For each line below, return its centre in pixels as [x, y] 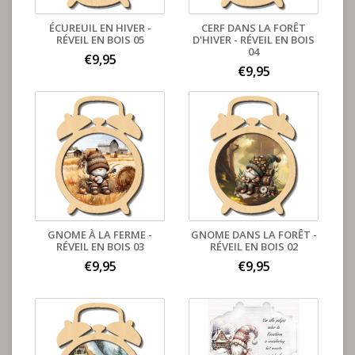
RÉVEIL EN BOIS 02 [254, 246]
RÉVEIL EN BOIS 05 [100, 40]
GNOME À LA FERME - [100, 235]
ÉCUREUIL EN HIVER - [100, 28]
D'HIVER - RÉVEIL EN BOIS [254, 40]
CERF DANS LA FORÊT [254, 28]
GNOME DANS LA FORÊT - [254, 235]
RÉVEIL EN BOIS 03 [100, 246]
